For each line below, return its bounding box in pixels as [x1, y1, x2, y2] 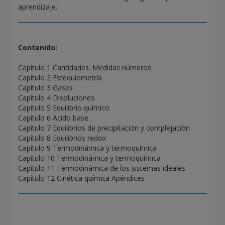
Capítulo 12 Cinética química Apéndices [18, 173, 145, 183]
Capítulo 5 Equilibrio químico [18, 103, 110, 113]
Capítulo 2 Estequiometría [18, 73, 102, 82]
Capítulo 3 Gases [18, 83, 73, 92]
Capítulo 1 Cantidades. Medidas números [18, 63, 152, 72]
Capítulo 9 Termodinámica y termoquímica [18, 143, 157, 153]
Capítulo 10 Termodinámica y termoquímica [18, 153, 161, 163]
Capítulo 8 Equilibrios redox [18, 133, 106, 143]
